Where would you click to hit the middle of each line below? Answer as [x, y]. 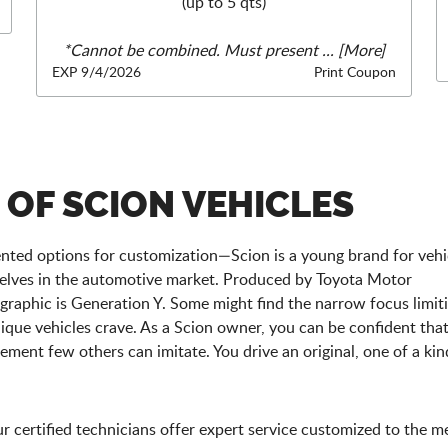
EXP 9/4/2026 [96, 72]
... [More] [351, 50]
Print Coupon [355, 72]
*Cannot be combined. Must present [190, 50]
